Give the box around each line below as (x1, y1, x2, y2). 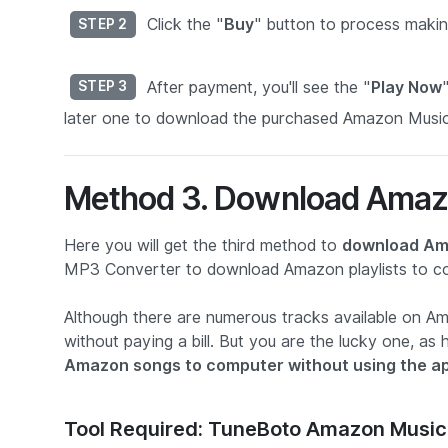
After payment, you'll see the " (141, 77, 371, 97)
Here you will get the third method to (64, 236, 342, 256)
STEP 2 (78, 15, 128, 32)
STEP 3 (78, 78, 128, 95)
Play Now (370, 77, 442, 97)
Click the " (141, 14, 224, 34)
